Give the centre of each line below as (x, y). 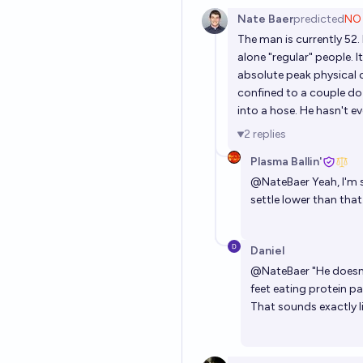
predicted (319, 19)
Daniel (267, 251)
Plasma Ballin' (286, 162)
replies (269, 134)
